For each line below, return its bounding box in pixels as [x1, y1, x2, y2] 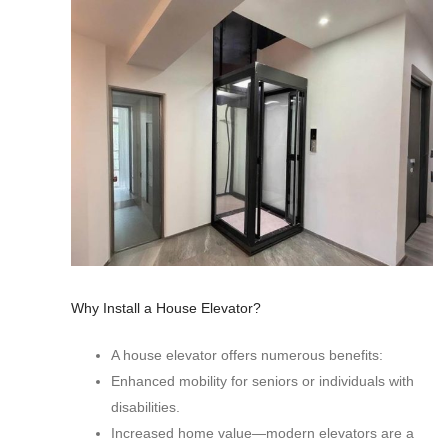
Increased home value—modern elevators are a [111, 425, 414, 442]
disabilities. [111, 399, 180, 416]
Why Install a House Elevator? [71, 300, 261, 317]
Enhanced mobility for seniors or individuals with [111, 373, 414, 390]
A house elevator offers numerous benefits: [111, 347, 383, 364]
